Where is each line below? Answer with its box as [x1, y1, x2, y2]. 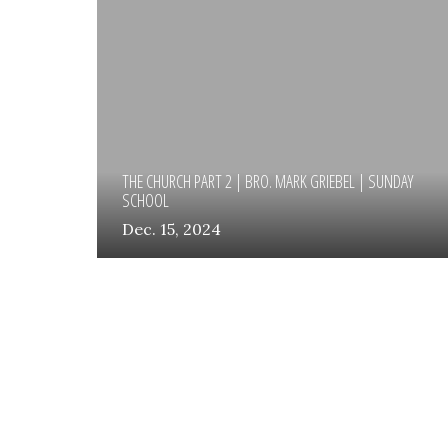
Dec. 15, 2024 [122, 219, 221, 240]
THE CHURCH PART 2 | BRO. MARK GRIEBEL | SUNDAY [122, 168, 413, 193]
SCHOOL [122, 187, 169, 212]
